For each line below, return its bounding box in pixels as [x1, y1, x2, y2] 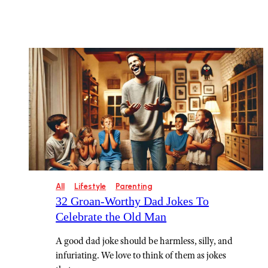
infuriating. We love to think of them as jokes [56, 249, 227, 261]
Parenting [115, 182, 153, 191]
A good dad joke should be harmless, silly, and [56, 235, 233, 247]
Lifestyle [74, 182, 106, 191]
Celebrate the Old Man [56, 210, 167, 224]
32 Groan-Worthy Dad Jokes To [56, 194, 209, 208]
